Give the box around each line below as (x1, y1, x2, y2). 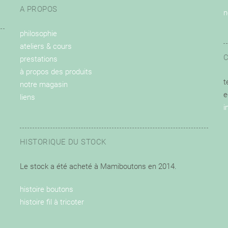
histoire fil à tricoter (20, 197, 84, 207)
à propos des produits (20, 67, 92, 77)
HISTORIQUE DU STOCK (20, 137, 106, 147)
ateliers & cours (20, 42, 72, 51)
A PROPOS (20, 5, 58, 14)
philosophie (20, 29, 57, 39)
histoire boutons (20, 185, 73, 194)
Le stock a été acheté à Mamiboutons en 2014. (20, 162, 177, 172)
